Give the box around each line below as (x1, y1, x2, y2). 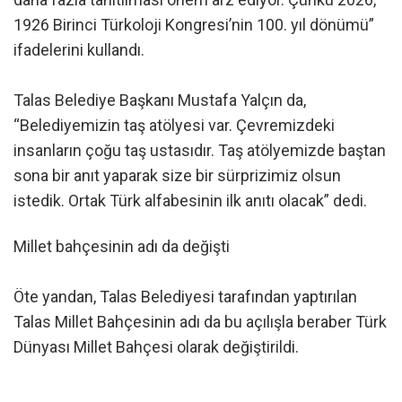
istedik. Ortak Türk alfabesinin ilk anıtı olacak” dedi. (13, 191, 367, 211)
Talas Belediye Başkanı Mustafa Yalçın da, (13, 91, 306, 110)
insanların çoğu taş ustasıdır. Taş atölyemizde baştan (13, 141, 386, 161)
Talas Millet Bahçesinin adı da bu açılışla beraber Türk (13, 312, 387, 332)
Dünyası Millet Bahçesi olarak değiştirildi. (13, 337, 299, 357)
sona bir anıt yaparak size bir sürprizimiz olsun (13, 166, 341, 186)
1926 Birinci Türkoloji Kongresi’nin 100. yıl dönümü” (13, 15, 374, 35)
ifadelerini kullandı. (13, 40, 144, 60)
